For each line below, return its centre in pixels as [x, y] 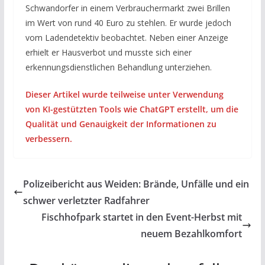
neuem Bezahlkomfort [192, 234]
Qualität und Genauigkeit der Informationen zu [121, 124]
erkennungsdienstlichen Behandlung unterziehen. [118, 67]
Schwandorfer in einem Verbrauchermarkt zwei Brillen [127, 8]
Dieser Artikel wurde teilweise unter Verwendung [124, 95]
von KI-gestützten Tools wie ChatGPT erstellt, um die [132, 109]
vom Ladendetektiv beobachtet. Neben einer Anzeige [127, 38]
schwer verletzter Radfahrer [86, 201]
